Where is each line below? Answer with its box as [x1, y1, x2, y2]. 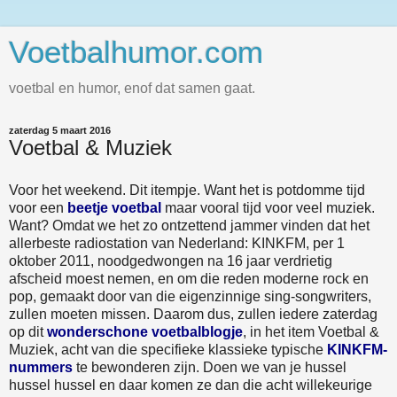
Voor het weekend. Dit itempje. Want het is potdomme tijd [9, 182, 365, 198]
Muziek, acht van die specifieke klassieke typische [9, 341, 327, 357]
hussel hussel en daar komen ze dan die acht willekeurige [9, 377, 372, 393]
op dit [9, 323, 47, 339]
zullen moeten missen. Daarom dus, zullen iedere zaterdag [9, 306, 378, 322]
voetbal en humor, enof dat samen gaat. [9, 81, 255, 96]
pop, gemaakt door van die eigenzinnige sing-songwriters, [9, 288, 371, 304]
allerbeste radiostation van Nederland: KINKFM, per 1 [9, 235, 345, 251]
